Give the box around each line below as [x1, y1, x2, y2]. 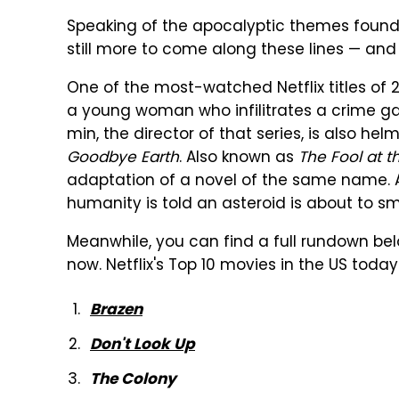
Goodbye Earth [67, 146, 179, 171]
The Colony [90, 369, 176, 388]
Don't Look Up [90, 334, 195, 354]
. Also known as [179, 146, 298, 171]
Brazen [90, 299, 142, 319]
